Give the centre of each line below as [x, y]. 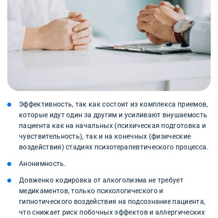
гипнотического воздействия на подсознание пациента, [112, 201]
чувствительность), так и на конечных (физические [105, 136]
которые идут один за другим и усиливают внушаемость [113, 115]
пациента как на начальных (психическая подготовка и [113, 125]
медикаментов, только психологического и [91, 191]
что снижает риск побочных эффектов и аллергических [112, 212]
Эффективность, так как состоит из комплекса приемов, [114, 104]
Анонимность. [43, 163]
